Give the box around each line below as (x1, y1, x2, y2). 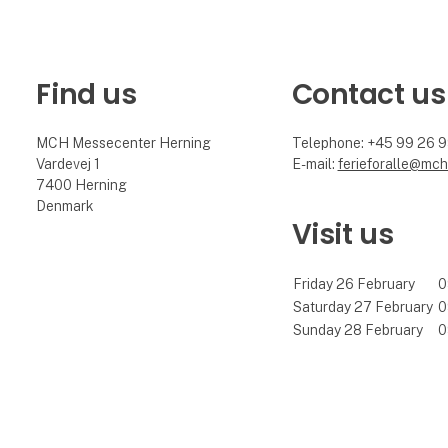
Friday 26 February (292, 275, 415, 292)
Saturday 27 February (292, 298, 433, 315)
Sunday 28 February (292, 321, 423, 338)
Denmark (36, 197, 95, 214)
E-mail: (291, 155, 338, 172)
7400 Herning (36, 176, 128, 193)
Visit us (291, 214, 394, 254)
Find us (36, 74, 137, 114)
